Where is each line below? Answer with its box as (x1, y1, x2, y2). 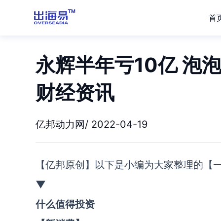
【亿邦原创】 (36, 159, 95, 171)
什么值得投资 (36, 198, 95, 210)
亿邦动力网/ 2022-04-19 (36, 118, 147, 130)
